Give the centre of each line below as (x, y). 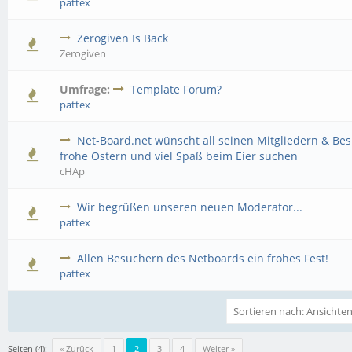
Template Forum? (176, 89)
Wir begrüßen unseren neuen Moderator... (190, 207)
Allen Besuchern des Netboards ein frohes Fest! (203, 258)
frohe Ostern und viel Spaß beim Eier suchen (179, 156)
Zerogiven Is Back (123, 38)
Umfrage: (85, 89)
